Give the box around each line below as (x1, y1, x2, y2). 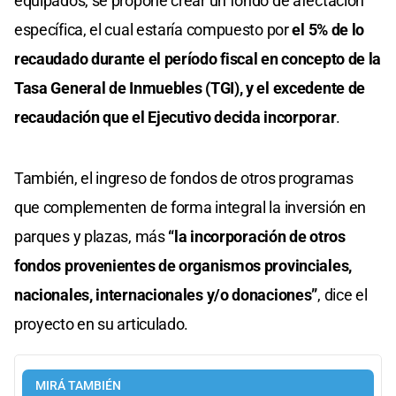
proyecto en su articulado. (14, 315, 189, 334)
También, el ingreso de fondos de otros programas (14, 169, 354, 188)
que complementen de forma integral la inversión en (14, 198, 367, 217)
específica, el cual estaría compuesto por (14, 20, 293, 40)
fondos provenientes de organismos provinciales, (14, 256, 352, 276)
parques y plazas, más (14, 227, 169, 247)
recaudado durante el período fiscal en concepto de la (14, 49, 382, 69)
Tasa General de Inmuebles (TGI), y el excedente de (14, 79, 366, 98)
